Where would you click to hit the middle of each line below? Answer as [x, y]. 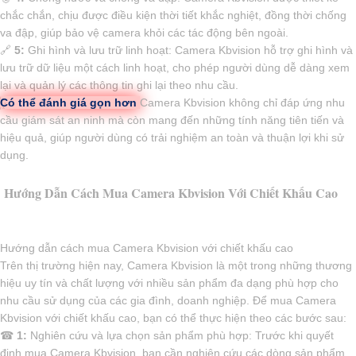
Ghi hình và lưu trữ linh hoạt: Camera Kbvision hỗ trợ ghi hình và [189, 50]
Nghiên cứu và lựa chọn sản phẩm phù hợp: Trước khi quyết [180, 335]
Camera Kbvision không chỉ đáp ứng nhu [242, 102]
